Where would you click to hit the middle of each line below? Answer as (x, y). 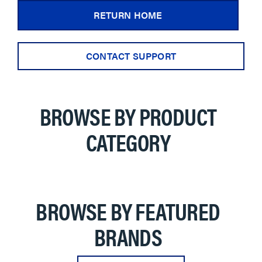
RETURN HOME (128, 15)
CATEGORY (128, 142)
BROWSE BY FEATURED (128, 211)
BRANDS (128, 237)
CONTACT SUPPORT (131, 56)
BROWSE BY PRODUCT (128, 116)
